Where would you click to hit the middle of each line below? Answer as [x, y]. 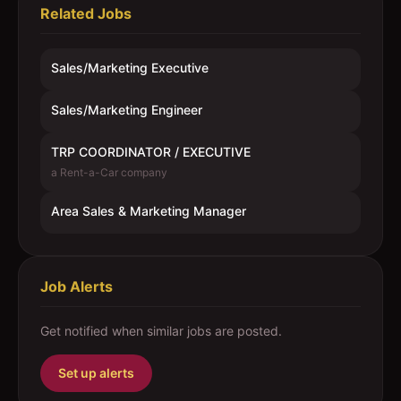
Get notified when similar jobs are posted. [161, 331]
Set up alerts [96, 373]
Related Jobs [86, 13]
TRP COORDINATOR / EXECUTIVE [151, 152]
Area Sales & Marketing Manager [149, 211]
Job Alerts [77, 286]
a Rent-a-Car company [109, 172]
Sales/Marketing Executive [130, 68]
